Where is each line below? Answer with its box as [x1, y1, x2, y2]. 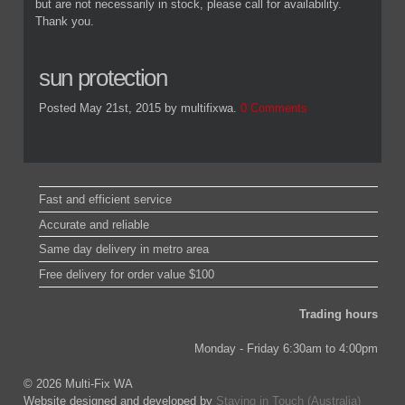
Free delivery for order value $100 [39, 268, 215, 282]
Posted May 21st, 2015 [38, 101, 161, 116]
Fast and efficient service [39, 192, 173, 206]
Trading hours [298, 306, 378, 321]
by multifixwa [164, 101, 233, 116]
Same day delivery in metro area [39, 242, 210, 257]
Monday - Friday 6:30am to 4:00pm [193, 342, 378, 356]
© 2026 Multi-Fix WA [24, 376, 133, 391]
